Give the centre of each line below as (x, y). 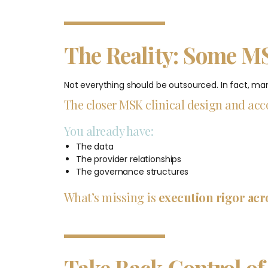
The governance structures (132, 171)
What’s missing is (111, 197)
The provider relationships (129, 159)
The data (95, 146)
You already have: (109, 130)
